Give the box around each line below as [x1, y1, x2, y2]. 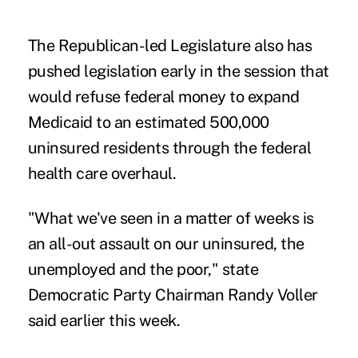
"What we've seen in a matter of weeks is [27, 208, 314, 228]
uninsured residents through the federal [27, 137, 312, 157]
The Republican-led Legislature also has [27, 35, 312, 55]
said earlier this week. [27, 310, 181, 330]
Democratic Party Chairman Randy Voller [27, 284, 318, 304]
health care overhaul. [27, 163, 177, 183]
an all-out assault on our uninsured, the [27, 233, 304, 253]
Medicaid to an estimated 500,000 [27, 112, 269, 132]
